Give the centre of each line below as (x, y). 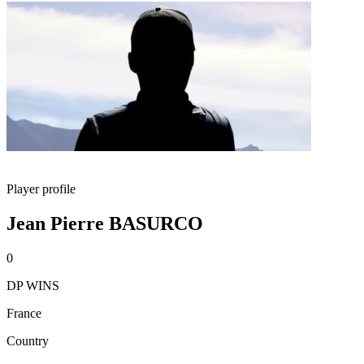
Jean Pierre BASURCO (105, 223)
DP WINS (33, 285)
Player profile (41, 189)
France (24, 313)
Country (28, 340)
